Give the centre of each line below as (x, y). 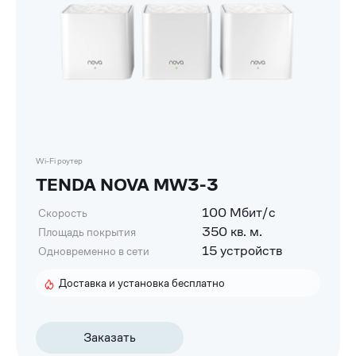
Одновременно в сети (94, 252)
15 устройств (242, 251)
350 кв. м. (232, 232)
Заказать (110, 338)
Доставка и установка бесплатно (142, 283)
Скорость (63, 213)
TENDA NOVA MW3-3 (127, 185)
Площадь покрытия (87, 232)
